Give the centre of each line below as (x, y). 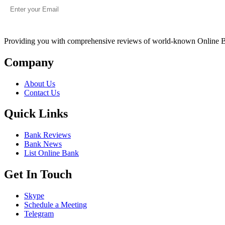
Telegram (39, 214)
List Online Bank (51, 153)
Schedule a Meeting (55, 205)
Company (29, 62)
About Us (40, 83)
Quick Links (36, 114)
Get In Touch (38, 175)
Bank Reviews (47, 135)
